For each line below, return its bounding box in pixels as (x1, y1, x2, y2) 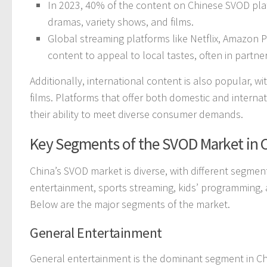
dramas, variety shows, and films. (48, 14, 194, 29)
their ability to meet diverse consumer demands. (30, 107, 243, 121)
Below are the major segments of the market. (30, 197, 230, 211)
